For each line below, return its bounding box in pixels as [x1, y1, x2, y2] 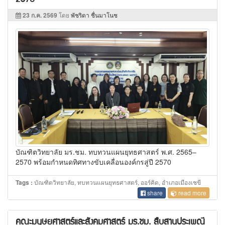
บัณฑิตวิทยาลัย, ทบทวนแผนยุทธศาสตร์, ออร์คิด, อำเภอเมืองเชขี [33, 178, 201, 186]
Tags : [16, 178, 33, 187]
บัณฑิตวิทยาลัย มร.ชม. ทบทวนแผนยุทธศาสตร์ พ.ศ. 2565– [16, 147, 196, 157]
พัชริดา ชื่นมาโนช [71, 11, 118, 19]
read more [177, 188, 206, 197]
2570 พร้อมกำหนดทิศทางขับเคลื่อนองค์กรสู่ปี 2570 [16, 157, 171, 167]
